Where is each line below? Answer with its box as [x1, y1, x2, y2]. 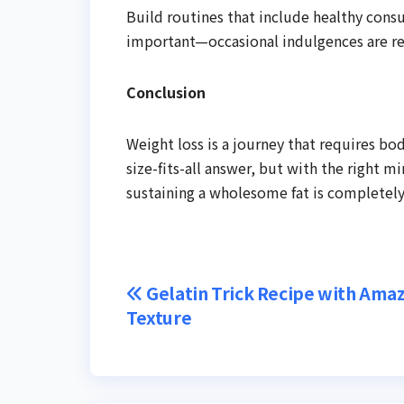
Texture [126, 305, 192, 331]
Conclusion [126, 81, 206, 104]
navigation [125, 316, 275, 358]
